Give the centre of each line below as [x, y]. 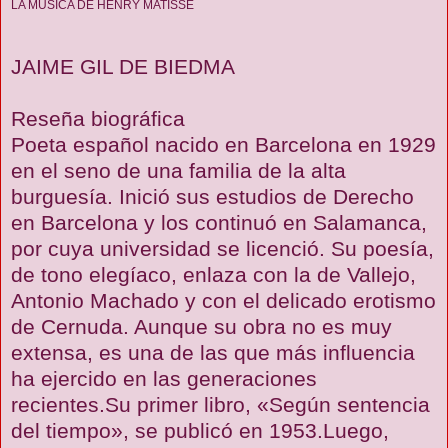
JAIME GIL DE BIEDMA [123, 66]
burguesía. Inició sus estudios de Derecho [212, 196]
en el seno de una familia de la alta [178, 170]
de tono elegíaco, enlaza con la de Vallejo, [213, 274]
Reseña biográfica [98, 118]
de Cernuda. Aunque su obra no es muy [201, 326]
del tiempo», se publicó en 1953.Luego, [200, 430]
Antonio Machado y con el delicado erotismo [223, 300]
